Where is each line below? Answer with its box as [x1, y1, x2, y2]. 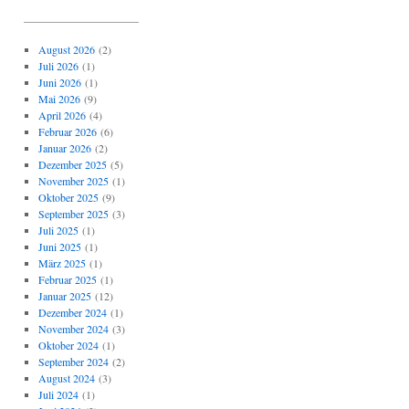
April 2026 [37, 108, 86, 122]
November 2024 [37, 321, 109, 336]
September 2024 [37, 354, 109, 369]
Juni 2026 [37, 75, 81, 89]
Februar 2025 [37, 272, 97, 287]
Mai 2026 [37, 91, 80, 106]
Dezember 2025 [37, 157, 107, 172]
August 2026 [37, 42, 95, 57]
